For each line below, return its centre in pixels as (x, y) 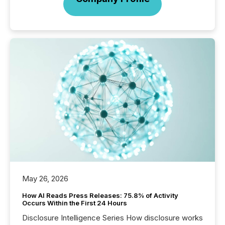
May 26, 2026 (45, 179)
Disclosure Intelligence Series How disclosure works (113, 218)
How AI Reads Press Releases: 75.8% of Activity (100, 196)
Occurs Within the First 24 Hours (75, 203)
